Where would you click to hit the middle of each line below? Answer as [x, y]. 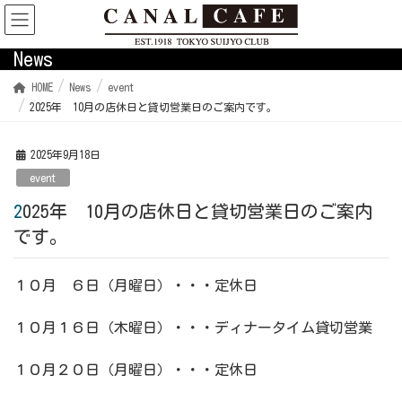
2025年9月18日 [66, 154]
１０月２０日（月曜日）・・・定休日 [135, 370]
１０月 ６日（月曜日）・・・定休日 [135, 285]
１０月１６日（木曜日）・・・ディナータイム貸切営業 [193, 327]
